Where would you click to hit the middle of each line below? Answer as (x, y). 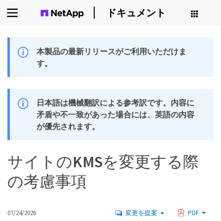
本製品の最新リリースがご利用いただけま (112, 51)
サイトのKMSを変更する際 (103, 162)
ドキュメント (136, 12)
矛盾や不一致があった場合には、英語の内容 (116, 114)
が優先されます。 (68, 126)
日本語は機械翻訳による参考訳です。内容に (116, 103)
